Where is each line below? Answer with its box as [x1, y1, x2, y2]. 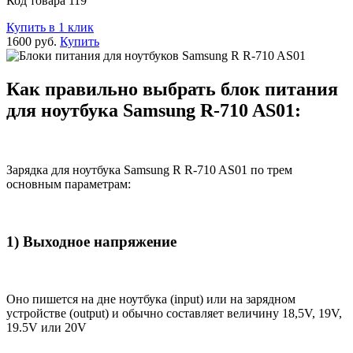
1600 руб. [6, 34, 57, 48]
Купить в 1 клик [6, 20, 94, 34]
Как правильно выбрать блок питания [6, 78, 338, 99]
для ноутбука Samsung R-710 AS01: [6, 99, 301, 121]
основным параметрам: [6, 177, 131, 191]
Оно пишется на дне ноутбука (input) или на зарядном [6, 292, 295, 306]
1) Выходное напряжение [6, 233, 176, 251]
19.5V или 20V [6, 320, 87, 334]
